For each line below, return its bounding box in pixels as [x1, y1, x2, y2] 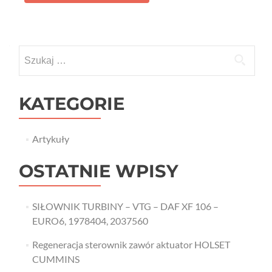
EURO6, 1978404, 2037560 [32, 215, 148, 226]
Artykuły [32, 133, 69, 144]
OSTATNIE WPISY [19, 160, 178, 182]
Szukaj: [18, 46, 47, 58]
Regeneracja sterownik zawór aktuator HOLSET [32, 239, 230, 250]
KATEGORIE [19, 93, 124, 114]
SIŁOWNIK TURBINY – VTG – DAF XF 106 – [32, 200, 219, 212]
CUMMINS [32, 253, 80, 265]
